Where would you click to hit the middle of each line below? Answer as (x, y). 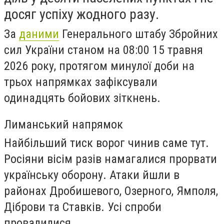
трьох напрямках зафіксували (81, 82)
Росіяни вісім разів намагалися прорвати (110, 159)
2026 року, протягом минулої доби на (99, 66)
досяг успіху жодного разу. (81, 14)
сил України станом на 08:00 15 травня (103, 50)
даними (39, 34)
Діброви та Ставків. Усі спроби (83, 207)
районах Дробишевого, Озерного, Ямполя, (111, 191)
